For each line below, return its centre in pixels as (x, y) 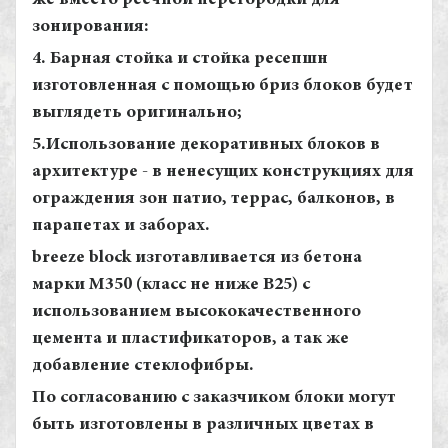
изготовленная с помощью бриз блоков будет (222, 86)
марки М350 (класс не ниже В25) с (171, 285)
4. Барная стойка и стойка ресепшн (180, 59)
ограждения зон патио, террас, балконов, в (213, 199)
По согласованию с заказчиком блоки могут (214, 398)
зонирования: (90, 27)
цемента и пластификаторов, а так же (190, 339)
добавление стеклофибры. (143, 366)
